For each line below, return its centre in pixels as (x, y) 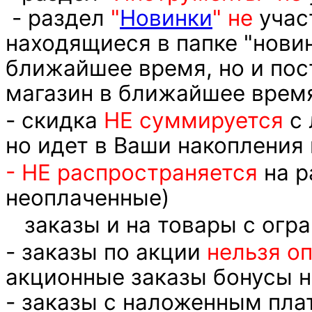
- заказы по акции (106, 252)
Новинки (166, 18)
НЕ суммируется (194, 120)
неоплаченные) (87, 197)
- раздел (55, 18)
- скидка (55, 120)
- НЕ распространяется (132, 172)
